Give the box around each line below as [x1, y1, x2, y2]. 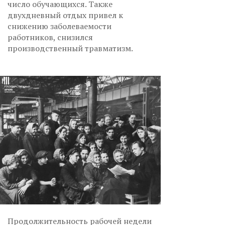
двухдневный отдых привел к [8, 9, 123, 21]
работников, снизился [8, 31, 93, 43]
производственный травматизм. [8, 42, 135, 54]
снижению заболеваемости [8, 20, 111, 32]
